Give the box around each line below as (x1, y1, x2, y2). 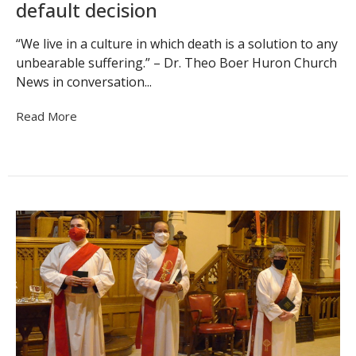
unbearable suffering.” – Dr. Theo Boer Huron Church (16, 53, 337, 72)
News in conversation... (16, 72, 152, 91)
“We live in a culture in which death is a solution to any (16, 34, 338, 52)
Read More (16, 107, 77, 124)
